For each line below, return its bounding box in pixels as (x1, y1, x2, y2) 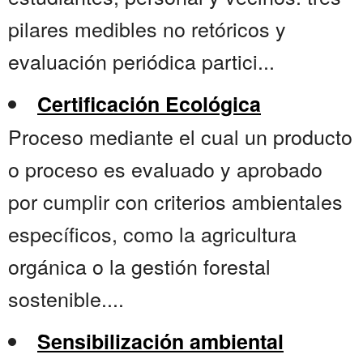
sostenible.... (8, 284, 124, 314)
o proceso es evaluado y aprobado (8, 154, 322, 184)
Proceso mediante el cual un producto (8, 122, 352, 152)
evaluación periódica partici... (8, 46, 275, 76)
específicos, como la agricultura (8, 219, 297, 249)
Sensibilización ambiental (37, 327, 284, 357)
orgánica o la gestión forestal (8, 251, 271, 281)
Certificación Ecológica (37, 89, 261, 119)
